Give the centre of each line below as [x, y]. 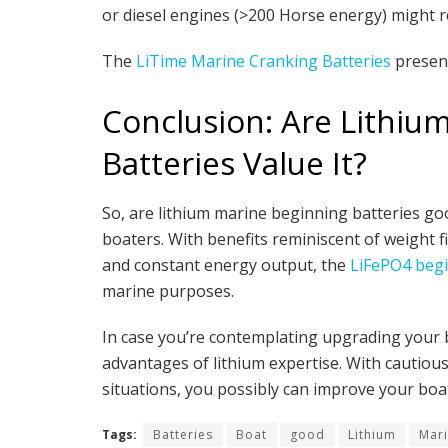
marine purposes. [168, 290]
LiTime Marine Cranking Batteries [263, 61]
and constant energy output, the [226, 264]
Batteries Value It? [234, 163]
